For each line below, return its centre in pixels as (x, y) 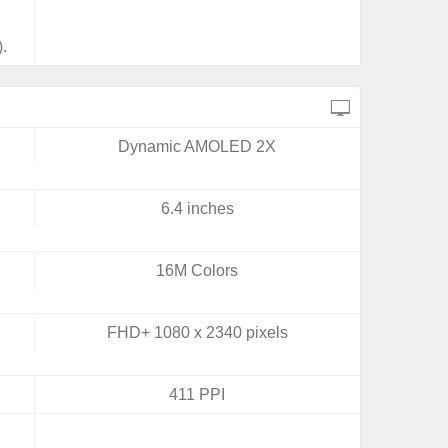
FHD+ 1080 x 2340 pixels (197, 332)
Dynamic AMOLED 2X (197, 146)
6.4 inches (197, 208)
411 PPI (197, 394)
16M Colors (197, 270)
